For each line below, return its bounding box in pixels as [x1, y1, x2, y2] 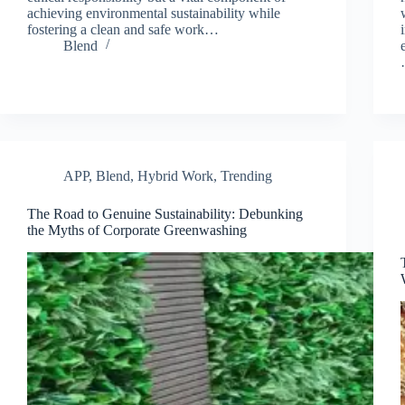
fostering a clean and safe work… [27, 21, 219, 37]
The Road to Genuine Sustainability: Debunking [27, 205, 303, 221]
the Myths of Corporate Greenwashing [27, 221, 247, 238]
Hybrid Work [137, 167, 213, 184]
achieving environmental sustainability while [27, 5, 280, 21]
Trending [221, 167, 272, 184]
